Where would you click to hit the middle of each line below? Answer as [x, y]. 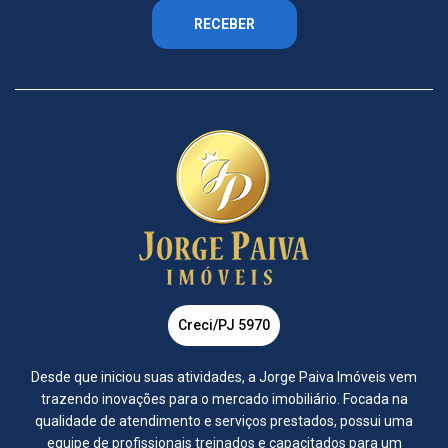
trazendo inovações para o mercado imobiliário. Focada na [224, 399]
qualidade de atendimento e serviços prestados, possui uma [224, 421]
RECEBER [224, 24]
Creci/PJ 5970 [224, 325]
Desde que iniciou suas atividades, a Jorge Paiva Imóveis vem [224, 377]
